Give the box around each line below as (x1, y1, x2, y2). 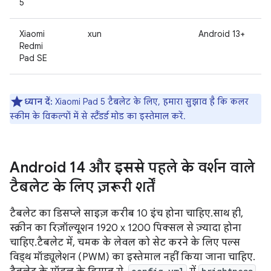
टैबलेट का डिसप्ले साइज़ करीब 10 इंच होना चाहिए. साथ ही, (10, 207, 243, 220)
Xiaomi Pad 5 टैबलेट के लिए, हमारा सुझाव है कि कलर (53, 96, 249, 107)
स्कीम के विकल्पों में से (10, 110, 90, 122)
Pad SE (19, 52, 47, 64)
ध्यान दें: (24, 96, 53, 107)
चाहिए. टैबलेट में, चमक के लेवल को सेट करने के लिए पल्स (10, 236, 240, 249)
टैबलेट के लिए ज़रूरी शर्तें (10, 177, 155, 196)
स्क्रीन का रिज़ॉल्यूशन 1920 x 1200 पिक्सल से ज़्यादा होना (10, 221, 241, 234)
